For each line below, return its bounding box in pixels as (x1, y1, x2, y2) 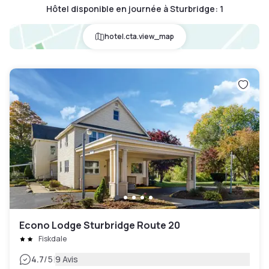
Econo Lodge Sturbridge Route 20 (19, 218, 180, 232)
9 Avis (55, 253, 79, 265)
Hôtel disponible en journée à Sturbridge (46, 2, 215, 14)
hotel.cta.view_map (104, 31, 174, 41)
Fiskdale (38, 233, 67, 244)
